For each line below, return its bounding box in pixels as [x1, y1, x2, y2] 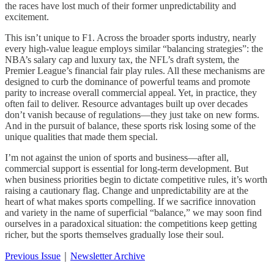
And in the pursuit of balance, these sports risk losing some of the [5, 120, 256, 131]
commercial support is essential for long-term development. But [5, 163, 248, 174]
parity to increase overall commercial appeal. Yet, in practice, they [5, 87, 257, 98]
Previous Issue [5, 251, 61, 262]
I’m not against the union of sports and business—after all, [5, 152, 229, 163]
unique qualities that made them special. [5, 131, 158, 143]
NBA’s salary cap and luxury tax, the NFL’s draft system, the [5, 54, 239, 65]
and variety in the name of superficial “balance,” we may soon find [5, 207, 262, 218]
